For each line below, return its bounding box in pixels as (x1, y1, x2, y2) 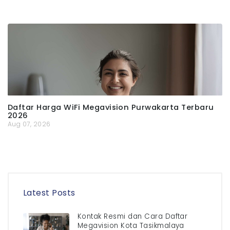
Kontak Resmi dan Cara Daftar (78, 212, 188, 222)
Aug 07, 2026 (8, 120, 51, 129)
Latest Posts (23, 187, 75, 199)
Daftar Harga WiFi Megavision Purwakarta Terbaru (8, 102, 214, 113)
